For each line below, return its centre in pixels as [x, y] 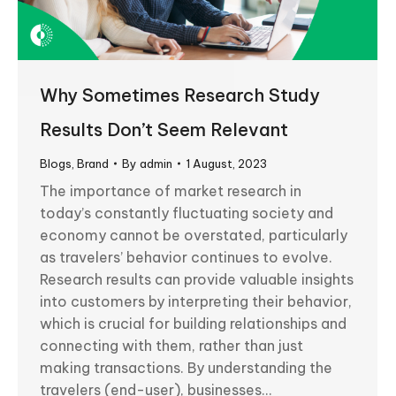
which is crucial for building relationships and [193, 323]
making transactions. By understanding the [186, 367]
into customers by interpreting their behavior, [196, 301]
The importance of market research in [171, 190]
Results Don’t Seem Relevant [164, 129]
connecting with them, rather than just [171, 345]
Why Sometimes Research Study [180, 95]
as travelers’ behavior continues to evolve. [186, 257]
